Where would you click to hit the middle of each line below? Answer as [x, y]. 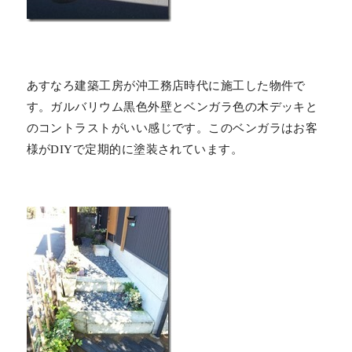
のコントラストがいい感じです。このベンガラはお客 [172, 128]
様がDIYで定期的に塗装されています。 [135, 149]
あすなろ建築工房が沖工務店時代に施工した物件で [166, 85]
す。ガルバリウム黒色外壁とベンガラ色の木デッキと [172, 106]
